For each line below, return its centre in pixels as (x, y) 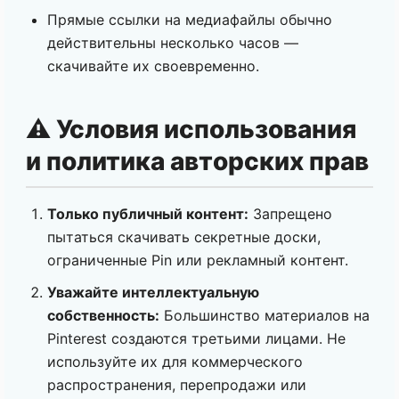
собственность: (103, 315)
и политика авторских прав (197, 162)
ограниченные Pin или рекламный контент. (198, 261)
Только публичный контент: (148, 214)
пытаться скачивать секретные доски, (184, 237)
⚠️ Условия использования (191, 130)
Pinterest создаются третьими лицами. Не (196, 338)
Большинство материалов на (265, 315)
